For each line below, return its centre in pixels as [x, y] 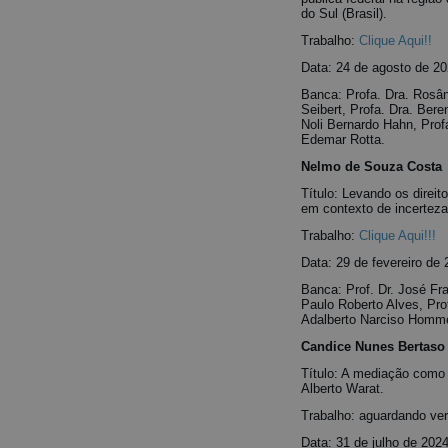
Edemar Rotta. [343, 139]
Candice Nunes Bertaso [373, 346]
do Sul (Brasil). [344, 13]
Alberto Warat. [342, 388]
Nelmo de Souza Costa [371, 166]
